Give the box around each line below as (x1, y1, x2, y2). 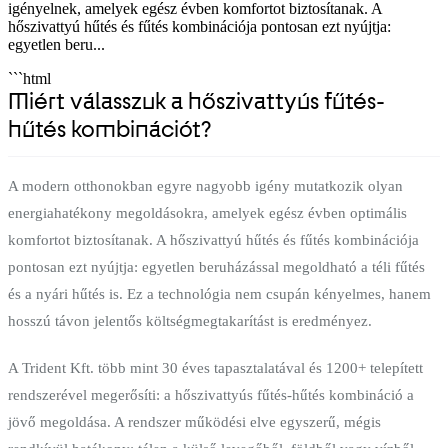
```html (8, 69, 51, 87)
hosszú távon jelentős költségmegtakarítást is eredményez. (8, 312, 372, 329)
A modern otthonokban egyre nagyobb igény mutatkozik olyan (8, 177, 403, 194)
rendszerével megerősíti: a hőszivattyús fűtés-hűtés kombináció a (8, 386, 414, 403)
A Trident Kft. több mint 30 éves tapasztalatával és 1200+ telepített (8, 359, 423, 376)
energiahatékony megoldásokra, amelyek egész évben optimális (8, 204, 407, 221)
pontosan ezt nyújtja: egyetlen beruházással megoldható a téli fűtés (8, 258, 425, 275)
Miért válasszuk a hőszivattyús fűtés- (8, 87, 385, 115)
